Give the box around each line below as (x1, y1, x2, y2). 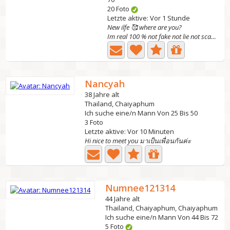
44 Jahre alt (105, 194, 140, 203)
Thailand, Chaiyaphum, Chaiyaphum (105, 203, 218, 213)
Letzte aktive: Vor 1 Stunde (107, 13, 190, 23)
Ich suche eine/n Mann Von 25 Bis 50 (85, 108, 198, 118)
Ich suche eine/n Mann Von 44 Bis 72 (105, 213, 219, 222)
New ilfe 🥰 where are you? (107, 23, 182, 32)
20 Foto (107, 4, 131, 13)
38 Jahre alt (85, 90, 120, 99)
